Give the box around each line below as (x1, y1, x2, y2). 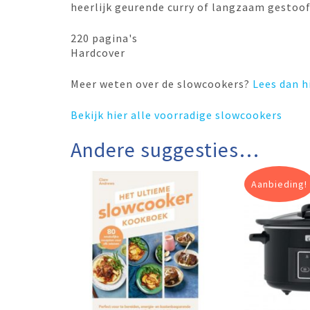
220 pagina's (71, 30, 140, 45)
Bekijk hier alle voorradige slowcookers (71, 107, 282, 122)
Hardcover (71, 45, 125, 60)
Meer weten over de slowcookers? (71, 76, 253, 91)
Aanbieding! (251, 177, 308, 190)
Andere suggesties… (71, 136, 259, 163)
